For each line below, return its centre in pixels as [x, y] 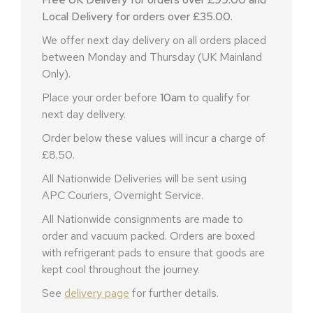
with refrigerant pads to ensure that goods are [153, 253]
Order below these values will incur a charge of [154, 138]
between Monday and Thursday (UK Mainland [152, 57]
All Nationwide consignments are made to [143, 219]
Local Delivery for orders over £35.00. [137, 16]
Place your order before [101, 97]
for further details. [174, 293]
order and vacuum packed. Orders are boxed [148, 236]
